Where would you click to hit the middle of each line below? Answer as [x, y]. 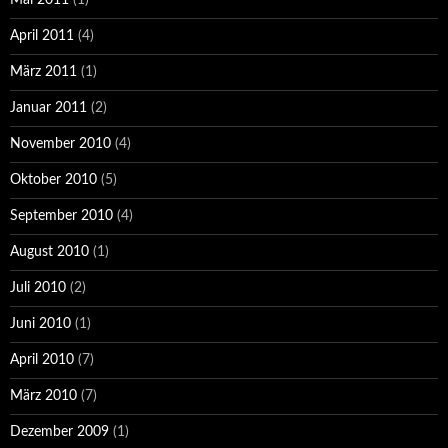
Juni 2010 [40, 324]
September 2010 [61, 216]
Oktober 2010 [53, 180]
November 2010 [60, 144]
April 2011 [42, 36]
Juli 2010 [38, 288]
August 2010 [49, 252]
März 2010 [43, 396]
